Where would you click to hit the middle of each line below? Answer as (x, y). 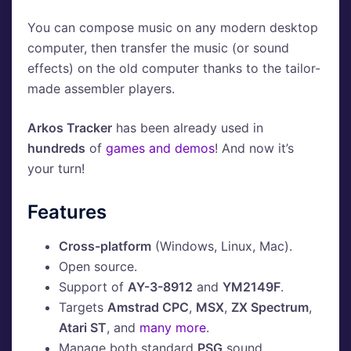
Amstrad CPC (148, 308)
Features (67, 212)
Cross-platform (105, 246)
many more (173, 328)
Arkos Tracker (70, 128)
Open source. (98, 267)
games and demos (160, 148)
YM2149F (251, 287)
